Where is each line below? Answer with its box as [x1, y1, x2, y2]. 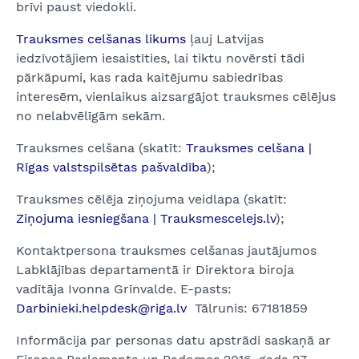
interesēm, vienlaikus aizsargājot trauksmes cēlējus [16, 89, 336, 104]
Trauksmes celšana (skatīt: [16, 140, 186, 155]
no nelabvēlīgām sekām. [16, 108, 165, 123]
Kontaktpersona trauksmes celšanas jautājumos [16, 243, 317, 258]
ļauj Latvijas [190, 31, 264, 46]
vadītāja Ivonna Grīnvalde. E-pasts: [16, 281, 232, 296]
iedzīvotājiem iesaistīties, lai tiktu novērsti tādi [16, 50, 305, 66]
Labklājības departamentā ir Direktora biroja [16, 262, 294, 277]
